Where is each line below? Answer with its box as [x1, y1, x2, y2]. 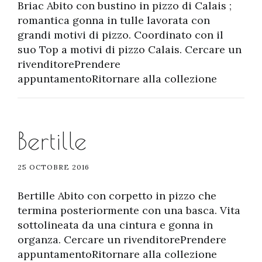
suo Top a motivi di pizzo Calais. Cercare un [18, 43, 242, 56]
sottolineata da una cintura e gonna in [18, 218, 213, 232]
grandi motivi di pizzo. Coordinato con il [18, 28, 223, 42]
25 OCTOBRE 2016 [18, 163, 89, 171]
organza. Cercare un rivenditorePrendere [18, 233, 226, 246]
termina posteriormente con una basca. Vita [18, 204, 240, 217]
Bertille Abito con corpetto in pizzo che [18, 189, 216, 202]
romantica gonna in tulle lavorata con [18, 13, 210, 27]
